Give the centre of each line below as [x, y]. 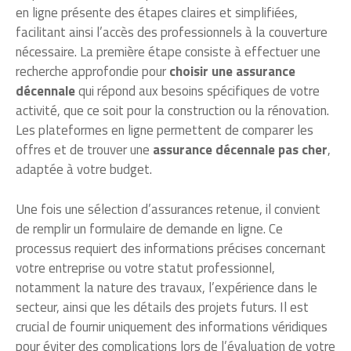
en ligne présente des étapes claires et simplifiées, [157, 13]
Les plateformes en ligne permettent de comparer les [165, 130]
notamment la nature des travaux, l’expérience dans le [166, 287]
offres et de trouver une [84, 150]
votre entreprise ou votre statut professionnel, [145, 268]
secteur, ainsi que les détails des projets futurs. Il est [162, 307]
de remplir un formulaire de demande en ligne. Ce [149, 228]
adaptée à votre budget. [84, 170]
